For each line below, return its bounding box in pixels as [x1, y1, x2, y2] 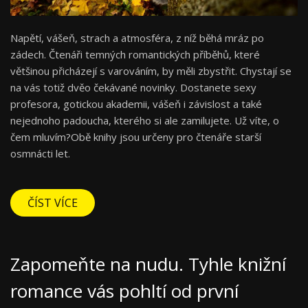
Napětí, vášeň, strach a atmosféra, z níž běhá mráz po [10, 31, 264, 45]
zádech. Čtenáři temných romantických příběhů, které [10, 47, 260, 62]
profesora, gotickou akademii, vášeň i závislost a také [10, 97, 262, 111]
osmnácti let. [10, 146, 70, 161]
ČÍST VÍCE [27, 195, 78, 211]
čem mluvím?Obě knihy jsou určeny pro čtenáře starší [10, 130, 261, 144]
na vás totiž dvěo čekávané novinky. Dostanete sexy [10, 80, 256, 95]
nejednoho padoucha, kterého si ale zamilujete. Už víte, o [10, 113, 279, 128]
